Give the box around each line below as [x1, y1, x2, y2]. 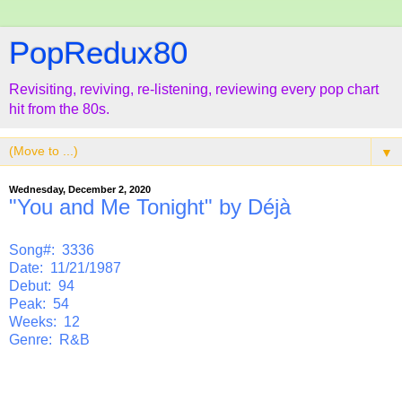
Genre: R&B [9, 331, 90, 347]
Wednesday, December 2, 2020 [9, 184, 151, 195]
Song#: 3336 [9, 241, 94, 258]
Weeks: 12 [9, 313, 80, 329]
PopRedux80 [9, 36, 188, 70]
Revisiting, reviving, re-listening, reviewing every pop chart [9, 82, 379, 97]
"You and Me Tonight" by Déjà [9, 195, 291, 219]
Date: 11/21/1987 [9, 259, 121, 275]
